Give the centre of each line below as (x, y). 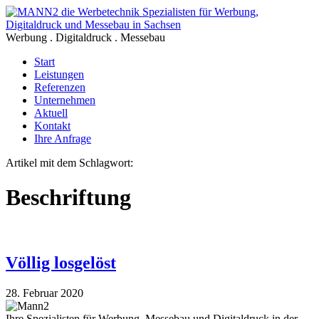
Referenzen (60, 87)
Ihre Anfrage (63, 138)
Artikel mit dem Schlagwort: (69, 163)
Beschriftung (68, 198)
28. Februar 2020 (45, 293)
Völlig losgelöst (61, 262)
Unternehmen (65, 100)
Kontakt (52, 126)
